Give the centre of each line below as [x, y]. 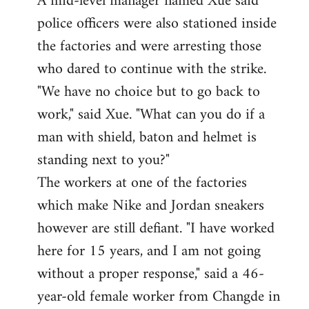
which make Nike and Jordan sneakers [151, 206]
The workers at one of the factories [142, 183]
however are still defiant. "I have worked [156, 228]
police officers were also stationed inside [157, 23]
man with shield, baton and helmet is [147, 137]
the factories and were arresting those [149, 46]
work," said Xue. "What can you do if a [151, 114]
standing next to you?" [103, 160]
